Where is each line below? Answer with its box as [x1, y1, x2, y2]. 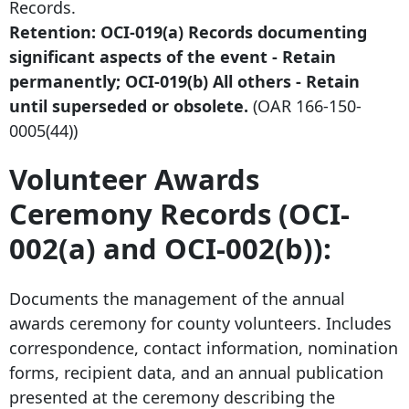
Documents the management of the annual [9, 287, 345, 309]
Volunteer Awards [9, 160, 259, 199]
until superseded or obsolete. [9, 95, 248, 118]
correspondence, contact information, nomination [9, 336, 398, 359]
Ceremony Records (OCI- [9, 194, 350, 234]
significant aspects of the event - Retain [9, 46, 336, 68]
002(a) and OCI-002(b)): [9, 229, 331, 268]
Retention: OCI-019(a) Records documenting [9, 21, 367, 44]
